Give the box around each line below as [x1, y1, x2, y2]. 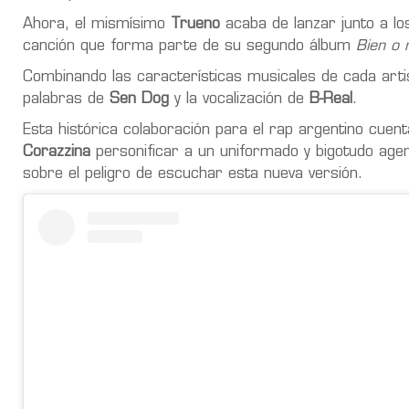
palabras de [23, 91, 110, 107]
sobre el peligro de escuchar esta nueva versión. [23, 166, 362, 182]
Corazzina [23, 144, 90, 160]
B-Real [304, 91, 352, 107]
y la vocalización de [169, 91, 304, 107]
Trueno [171, 16, 220, 32]
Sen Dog [110, 91, 169, 107]
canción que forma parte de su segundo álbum [23, 38, 356, 54]
